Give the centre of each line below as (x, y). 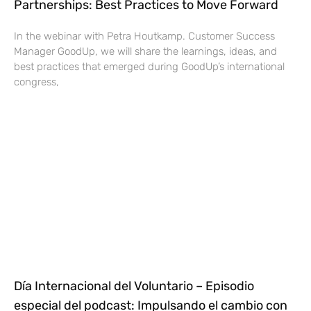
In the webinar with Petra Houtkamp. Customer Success (144, 36)
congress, (36, 82)
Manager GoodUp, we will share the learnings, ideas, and (145, 52)
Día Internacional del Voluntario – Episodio (134, 286)
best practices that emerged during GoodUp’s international (149, 67)
